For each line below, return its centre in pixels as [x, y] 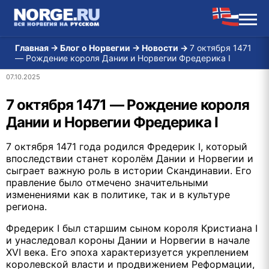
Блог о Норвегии [95, 48]
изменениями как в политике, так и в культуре [118, 195]
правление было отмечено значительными [107, 183]
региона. [26, 207]
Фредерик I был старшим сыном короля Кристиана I [132, 228]
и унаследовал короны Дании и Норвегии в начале [128, 240]
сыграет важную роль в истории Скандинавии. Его [129, 171]
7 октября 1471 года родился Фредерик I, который [127, 147]
